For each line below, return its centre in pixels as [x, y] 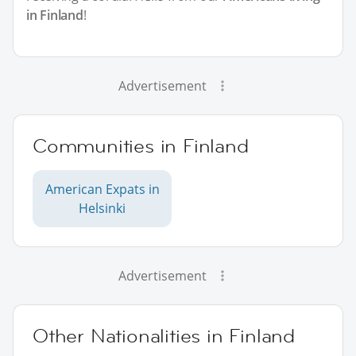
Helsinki [102, 209]
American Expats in [102, 190]
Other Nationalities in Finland [164, 336]
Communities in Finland [141, 146]
